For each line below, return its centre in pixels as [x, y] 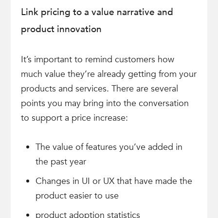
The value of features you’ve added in [109, 147]
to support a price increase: [74, 118]
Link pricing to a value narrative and [97, 12]
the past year [61, 162]
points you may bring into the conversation [105, 103]
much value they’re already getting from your [109, 74]
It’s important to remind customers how [97, 60]
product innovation [61, 29]
